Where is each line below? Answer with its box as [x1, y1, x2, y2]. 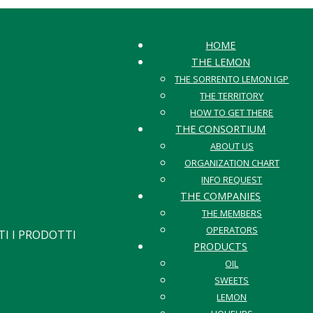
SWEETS [214, 274, 249, 287]
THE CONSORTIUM [175, 122, 266, 136]
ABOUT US [210, 140, 254, 153]
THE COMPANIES [180, 189, 261, 203]
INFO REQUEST [201, 173, 263, 187]
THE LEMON [191, 55, 250, 69]
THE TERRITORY [200, 89, 264, 103]
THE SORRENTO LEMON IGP [175, 73, 289, 86]
